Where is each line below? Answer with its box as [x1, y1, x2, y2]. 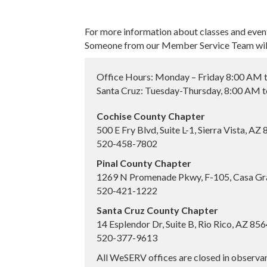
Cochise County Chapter [97, 110, 205, 122]
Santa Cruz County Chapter [97, 204, 218, 216]
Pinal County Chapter [97, 157, 191, 169]
